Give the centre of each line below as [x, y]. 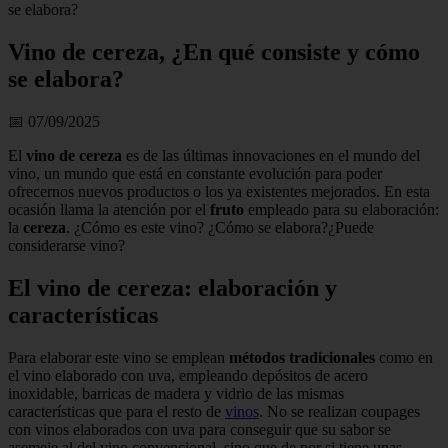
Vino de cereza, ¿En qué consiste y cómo [214, 51]
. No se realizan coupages [339, 411]
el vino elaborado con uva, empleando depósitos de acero [188, 375]
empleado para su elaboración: [341, 209]
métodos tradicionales [302, 357]
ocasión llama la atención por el [109, 209]
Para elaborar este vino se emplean [118, 357]
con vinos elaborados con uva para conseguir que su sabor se [199, 429]
